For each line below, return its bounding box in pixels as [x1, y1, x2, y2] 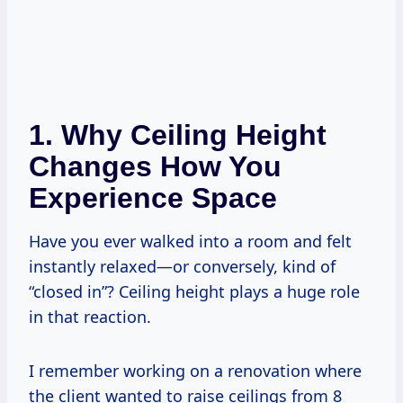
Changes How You [29, 150, 282, 184]
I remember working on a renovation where [29, 360, 362, 382]
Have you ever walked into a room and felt [29, 230, 352, 253]
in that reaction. [29, 306, 151, 328]
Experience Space [29, 182, 277, 215]
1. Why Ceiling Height [29, 119, 327, 152]
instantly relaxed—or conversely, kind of [29, 255, 336, 278]
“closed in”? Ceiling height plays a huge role [29, 281, 360, 303]
